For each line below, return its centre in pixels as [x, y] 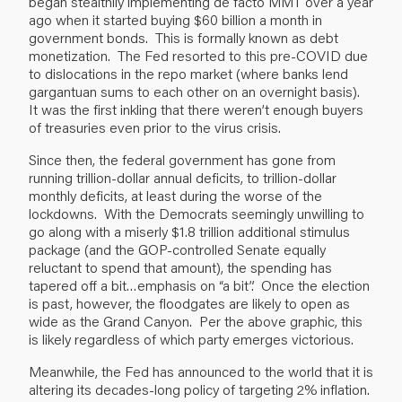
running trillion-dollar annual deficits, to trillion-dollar [183, 177]
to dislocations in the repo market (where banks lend [188, 73]
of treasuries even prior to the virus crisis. [155, 127]
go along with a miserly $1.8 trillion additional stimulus [189, 231]
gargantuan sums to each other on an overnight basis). [196, 91]
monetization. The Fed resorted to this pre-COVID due [198, 55]
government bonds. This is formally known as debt [184, 37]
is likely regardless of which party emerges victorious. [191, 338]
